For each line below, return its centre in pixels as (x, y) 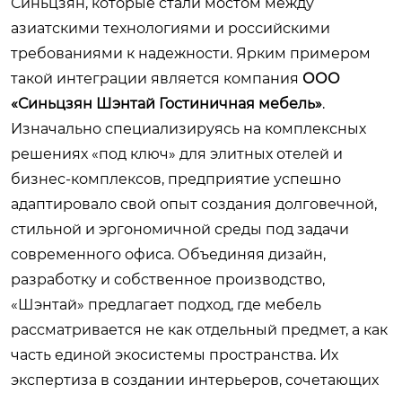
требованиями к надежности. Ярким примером (191, 53)
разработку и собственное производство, (168, 279)
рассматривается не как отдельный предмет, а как (199, 329)
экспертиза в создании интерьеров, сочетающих (195, 380)
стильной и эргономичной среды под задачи (180, 229)
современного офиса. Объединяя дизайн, (168, 254)
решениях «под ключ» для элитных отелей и (177, 153)
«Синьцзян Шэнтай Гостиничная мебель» (166, 103)
